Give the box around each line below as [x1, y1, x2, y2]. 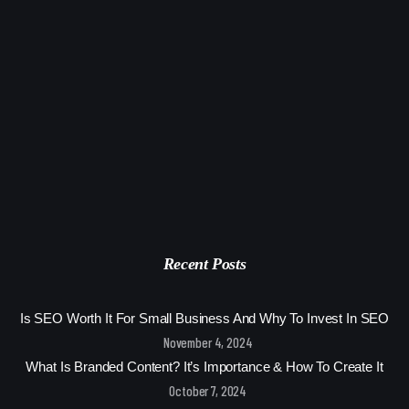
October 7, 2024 [169, 383, 247, 400]
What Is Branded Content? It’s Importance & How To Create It [26, 359, 383, 375]
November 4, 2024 [163, 334, 253, 351]
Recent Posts [163, 255, 246, 274]
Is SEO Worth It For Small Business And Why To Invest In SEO [19, 310, 390, 327]
